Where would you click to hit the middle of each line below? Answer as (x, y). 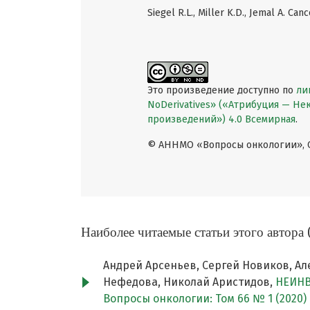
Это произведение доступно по (222, 90)
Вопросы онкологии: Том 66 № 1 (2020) (205, 298)
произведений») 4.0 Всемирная (221, 119)
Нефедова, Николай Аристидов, (189, 282)
